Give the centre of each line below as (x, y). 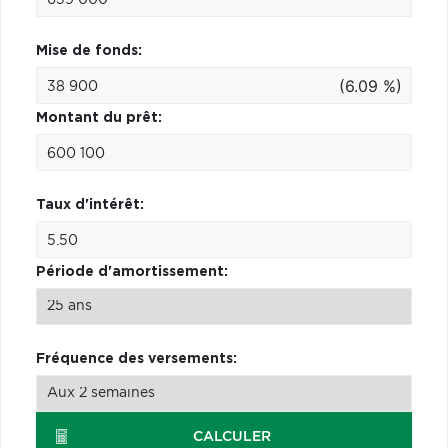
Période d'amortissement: (132, 271)
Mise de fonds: (89, 50)
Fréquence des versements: (136, 358)
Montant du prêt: (99, 117)
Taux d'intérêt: (90, 204)
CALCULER (231, 436)
